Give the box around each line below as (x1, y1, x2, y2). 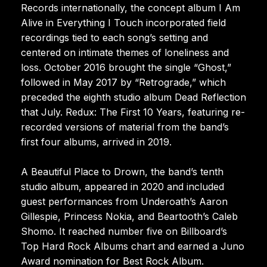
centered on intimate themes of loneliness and (21, 46, 229, 58)
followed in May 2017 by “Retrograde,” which (21, 76, 226, 88)
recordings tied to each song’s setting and (21, 31, 208, 44)
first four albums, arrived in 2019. (21, 135, 172, 148)
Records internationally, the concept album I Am (21, 1, 240, 14)
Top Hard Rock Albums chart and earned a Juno (21, 240, 244, 252)
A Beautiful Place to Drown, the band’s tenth (21, 165, 223, 178)
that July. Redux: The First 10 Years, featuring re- (21, 105, 245, 118)
